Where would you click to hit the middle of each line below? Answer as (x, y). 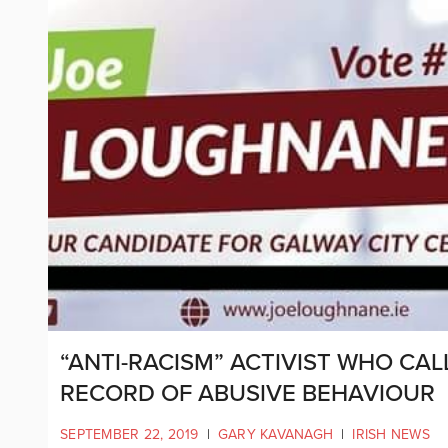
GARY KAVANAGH (275, 434)
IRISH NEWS (391, 434)
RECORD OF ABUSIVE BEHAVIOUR (247, 393)
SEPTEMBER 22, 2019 (129, 434)
